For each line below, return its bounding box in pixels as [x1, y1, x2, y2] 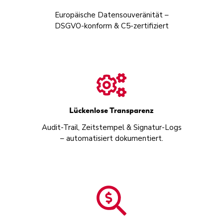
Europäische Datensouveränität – [54, 9, 169, 20]
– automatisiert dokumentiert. [60, 133, 163, 143]
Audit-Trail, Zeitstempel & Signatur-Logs [41, 122, 182, 132]
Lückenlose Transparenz [69, 105, 154, 115]
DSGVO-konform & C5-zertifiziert [54, 20, 169, 31]
